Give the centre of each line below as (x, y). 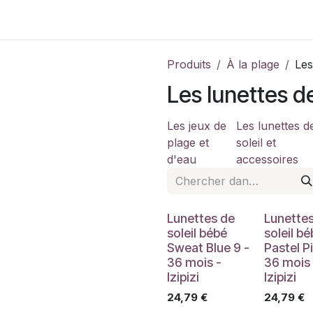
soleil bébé (197, 233)
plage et (188, 143)
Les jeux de (197, 126)
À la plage (253, 64)
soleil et (256, 143)
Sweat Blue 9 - (208, 248)
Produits (189, 64)
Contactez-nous (52, 20)
